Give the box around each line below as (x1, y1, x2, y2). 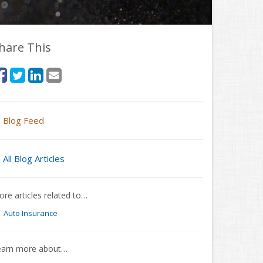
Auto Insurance (3, 208, 58, 218)
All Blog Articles (3, 153, 65, 164)
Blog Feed (3, 114, 44, 126)
